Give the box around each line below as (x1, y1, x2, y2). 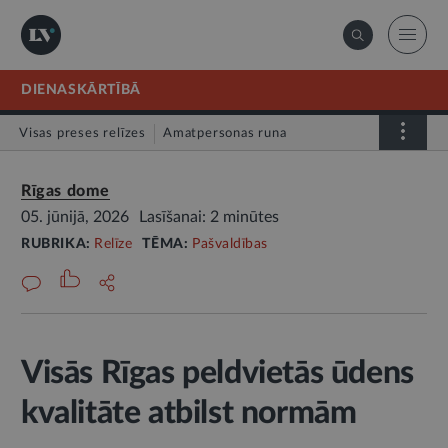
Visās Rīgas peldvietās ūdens (21, 357, 414, 389)
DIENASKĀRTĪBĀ (21, 83, 141, 97)
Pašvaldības (192, 237, 268, 251)
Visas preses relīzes (19, 127, 146, 140)
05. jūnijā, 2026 (21, 209, 129, 225)
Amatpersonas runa (163, 127, 287, 140)
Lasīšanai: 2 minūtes (139, 209, 279, 225)
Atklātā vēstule (30, 165, 128, 178)
